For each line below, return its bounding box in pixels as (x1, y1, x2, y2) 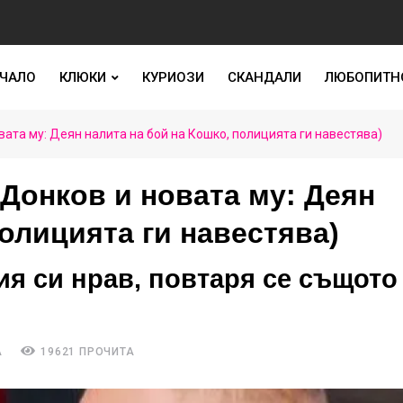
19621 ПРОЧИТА (37, 345, 135, 358)
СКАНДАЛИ (227, 69, 301, 85)
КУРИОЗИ (141, 69, 204, 85)
